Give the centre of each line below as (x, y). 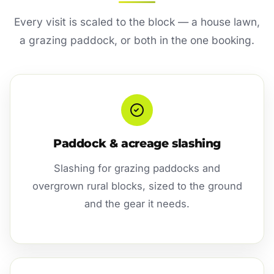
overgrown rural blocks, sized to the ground (137, 186)
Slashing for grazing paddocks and (137, 168)
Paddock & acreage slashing (137, 143)
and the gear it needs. (137, 203)
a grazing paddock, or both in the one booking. (137, 40)
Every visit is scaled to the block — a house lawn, (137, 21)
